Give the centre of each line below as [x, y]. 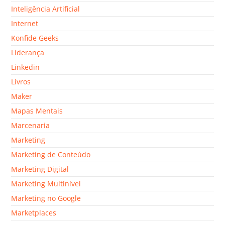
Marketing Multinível [46, 184]
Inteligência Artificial [46, 9]
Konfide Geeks [35, 38]
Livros [21, 82]
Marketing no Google [46, 198]
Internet [25, 24]
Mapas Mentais [37, 111]
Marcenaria [31, 126]
